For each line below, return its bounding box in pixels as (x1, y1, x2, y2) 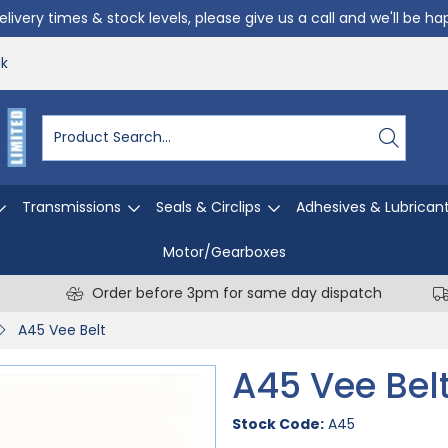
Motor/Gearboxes (162, 242, 286, 262)
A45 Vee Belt (18, 320, 106, 340)
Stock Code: (232, 414, 324, 434)
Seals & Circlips (156, 197, 261, 217)
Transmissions (22, 197, 121, 217)
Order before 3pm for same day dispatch (92, 283, 382, 303)
